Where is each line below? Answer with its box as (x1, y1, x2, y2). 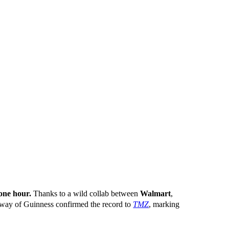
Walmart (140, 189, 171, 198)
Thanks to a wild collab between (31, 189, 141, 198)
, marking (149, 200, 180, 209)
